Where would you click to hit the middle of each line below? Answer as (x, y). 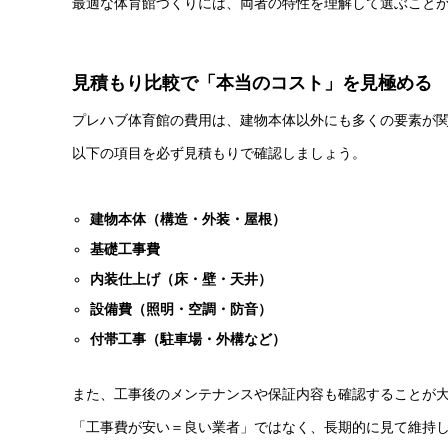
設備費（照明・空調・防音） (181, 308)
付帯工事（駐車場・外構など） (188, 338)
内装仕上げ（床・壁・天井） (181, 278)
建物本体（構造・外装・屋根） (188, 218)
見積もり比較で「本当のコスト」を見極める (252, 83)
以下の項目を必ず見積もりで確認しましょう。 (219, 153)
